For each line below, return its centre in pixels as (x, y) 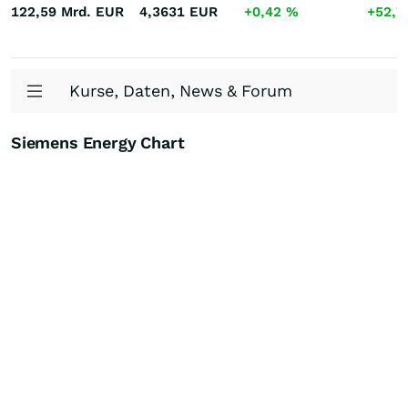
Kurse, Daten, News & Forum (181, 91)
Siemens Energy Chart (98, 143)
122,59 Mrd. (51, 12)
